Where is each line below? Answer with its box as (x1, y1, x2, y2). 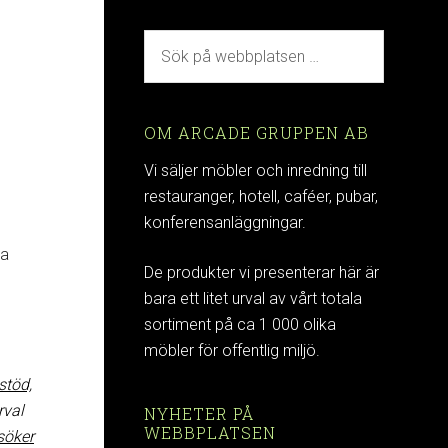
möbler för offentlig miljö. (144, 341, 320, 360)
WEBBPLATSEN (144, 422, 276, 443)
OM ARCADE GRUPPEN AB (144, 122, 369, 143)
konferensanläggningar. (144, 213, 306, 232)
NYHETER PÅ (144, 403, 254, 424)
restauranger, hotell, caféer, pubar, (144, 187, 378, 206)
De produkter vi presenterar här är (144, 263, 379, 282)
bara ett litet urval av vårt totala (144, 289, 362, 308)
